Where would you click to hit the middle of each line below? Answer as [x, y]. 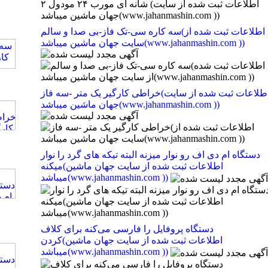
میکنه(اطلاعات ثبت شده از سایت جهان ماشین [51, 166]
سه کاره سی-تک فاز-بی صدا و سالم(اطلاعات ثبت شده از [111, 32]
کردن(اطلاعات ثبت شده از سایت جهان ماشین [51, 240]
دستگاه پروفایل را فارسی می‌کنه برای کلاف [127, 229]
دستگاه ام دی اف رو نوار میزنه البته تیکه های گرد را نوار [150, 155]
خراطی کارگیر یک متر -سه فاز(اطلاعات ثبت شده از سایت [100, 93]
